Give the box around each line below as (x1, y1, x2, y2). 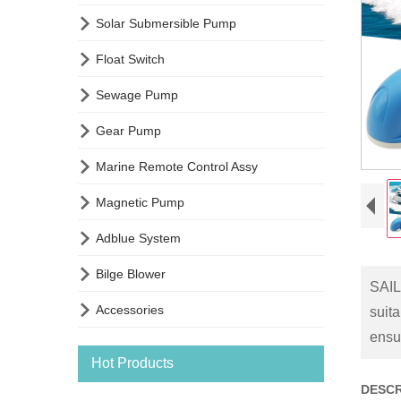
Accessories (96, 302, 164, 317)
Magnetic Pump (96, 194, 184, 209)
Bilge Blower (96, 266, 166, 281)
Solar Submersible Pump (96, 15, 236, 30)
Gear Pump (96, 123, 161, 138)
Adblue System (96, 230, 181, 245)
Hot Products (91, 354, 174, 371)
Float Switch (96, 51, 165, 66)
